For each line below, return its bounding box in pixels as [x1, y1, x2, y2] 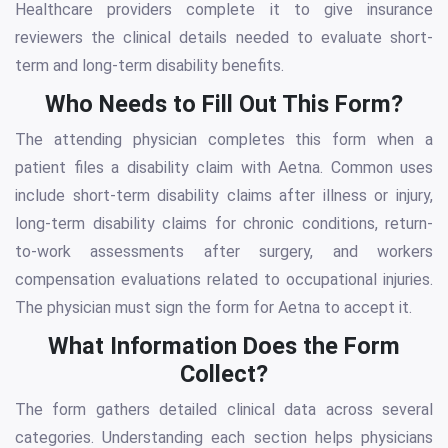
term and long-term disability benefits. [15, 56, 284, 76]
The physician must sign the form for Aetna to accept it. [15, 298, 412, 318]
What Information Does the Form [48, 332, 400, 361]
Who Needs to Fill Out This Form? [45, 90, 403, 119]
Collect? [180, 360, 268, 389]
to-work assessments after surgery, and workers [15, 242, 433, 262]
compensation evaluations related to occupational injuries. [15, 270, 433, 290]
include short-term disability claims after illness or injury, [15, 186, 433, 206]
